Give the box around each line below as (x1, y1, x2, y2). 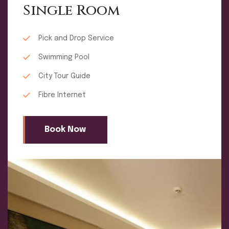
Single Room (23, 1, 120, 20)
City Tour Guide (38, 73, 90, 80)
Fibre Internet (38, 91, 86, 99)
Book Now (44, 125, 86, 134)
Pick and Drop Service (38, 35, 114, 42)
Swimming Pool (38, 54, 89, 61)
